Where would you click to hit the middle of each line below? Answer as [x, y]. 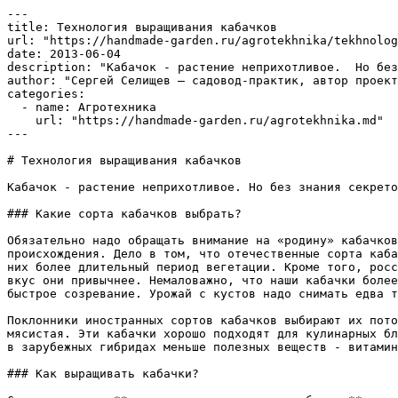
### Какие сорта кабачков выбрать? [124, 214]
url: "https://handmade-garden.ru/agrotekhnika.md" [21, 120]
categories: [46, 94]
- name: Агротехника [14, 107]
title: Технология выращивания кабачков [142, 27]
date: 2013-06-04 [64, 54]
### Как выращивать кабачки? [103, 374]
